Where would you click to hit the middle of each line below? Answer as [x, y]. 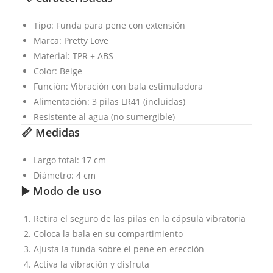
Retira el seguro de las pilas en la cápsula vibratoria [140, 219]
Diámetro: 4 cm [65, 175]
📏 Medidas [51, 133]
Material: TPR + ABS [73, 56]
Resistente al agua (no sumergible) [104, 117]
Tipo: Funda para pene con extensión [109, 26]
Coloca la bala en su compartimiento [108, 234]
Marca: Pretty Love [71, 41]
